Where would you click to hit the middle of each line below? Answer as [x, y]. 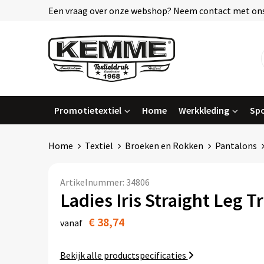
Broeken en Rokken [164, 145]
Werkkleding [204, 110]
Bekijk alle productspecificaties [124, 255]
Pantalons [236, 145]
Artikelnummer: [93, 182]
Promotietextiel [88, 110]
